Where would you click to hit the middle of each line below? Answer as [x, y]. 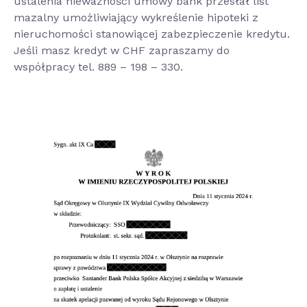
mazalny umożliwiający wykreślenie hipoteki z [136, 17]
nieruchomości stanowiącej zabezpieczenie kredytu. [152, 34]
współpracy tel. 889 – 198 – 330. [98, 67]
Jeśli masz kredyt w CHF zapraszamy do [122, 50]
